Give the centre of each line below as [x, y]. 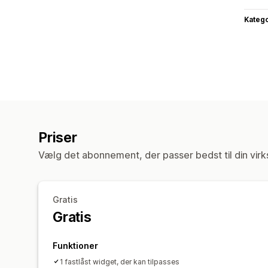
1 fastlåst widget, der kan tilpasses [120, 261]
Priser [58, 137]
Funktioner [75, 245]
